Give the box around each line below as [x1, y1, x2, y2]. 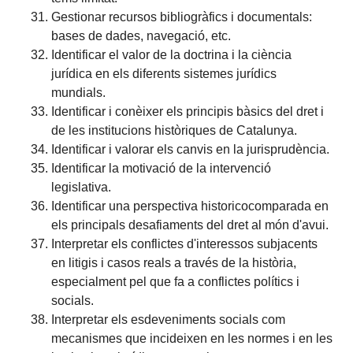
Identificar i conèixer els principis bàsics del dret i [51, 104, 325, 118]
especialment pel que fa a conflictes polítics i [51, 274, 300, 288]
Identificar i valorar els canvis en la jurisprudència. [51, 142, 330, 156]
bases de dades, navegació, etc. [51, 28, 232, 43]
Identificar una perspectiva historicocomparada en [51, 199, 329, 213]
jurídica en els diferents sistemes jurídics [51, 66, 277, 80]
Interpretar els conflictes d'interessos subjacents [51, 236, 318, 251]
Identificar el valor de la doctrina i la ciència [51, 47, 292, 61]
